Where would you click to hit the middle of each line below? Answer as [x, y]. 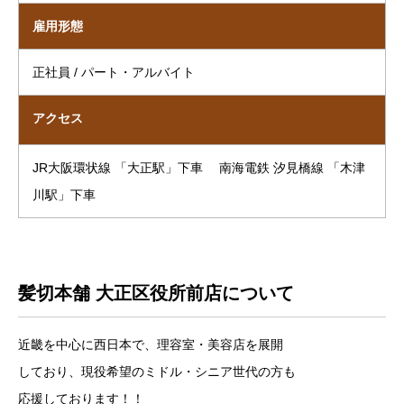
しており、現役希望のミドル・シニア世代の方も [157, 372]
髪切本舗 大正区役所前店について [156, 294]
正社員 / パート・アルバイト [114, 73]
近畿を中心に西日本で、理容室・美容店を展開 [151, 345]
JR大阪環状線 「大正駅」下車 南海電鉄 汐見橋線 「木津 [199, 168]
